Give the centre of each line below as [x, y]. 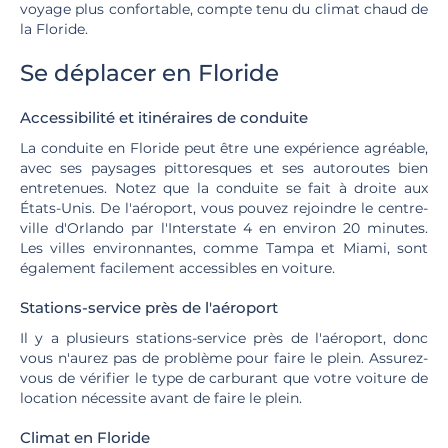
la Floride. [54, 29]
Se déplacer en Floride [149, 73]
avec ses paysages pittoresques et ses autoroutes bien [224, 168]
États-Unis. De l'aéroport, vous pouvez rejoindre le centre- [224, 208]
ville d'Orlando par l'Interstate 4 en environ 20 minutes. [224, 228]
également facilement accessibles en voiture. [177, 268]
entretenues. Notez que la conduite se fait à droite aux [224, 188]
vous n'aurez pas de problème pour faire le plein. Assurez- [224, 358]
